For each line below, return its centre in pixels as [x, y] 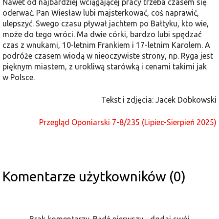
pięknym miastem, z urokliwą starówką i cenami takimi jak [105, 66]
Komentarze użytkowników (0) [94, 176]
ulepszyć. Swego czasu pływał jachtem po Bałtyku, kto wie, [106, 23]
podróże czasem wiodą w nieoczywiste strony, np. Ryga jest [108, 55]
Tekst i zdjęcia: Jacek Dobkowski [159, 99]
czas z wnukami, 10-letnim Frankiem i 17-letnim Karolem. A [106, 45]
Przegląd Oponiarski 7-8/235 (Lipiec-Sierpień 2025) [128, 122]
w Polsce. [19, 77]
